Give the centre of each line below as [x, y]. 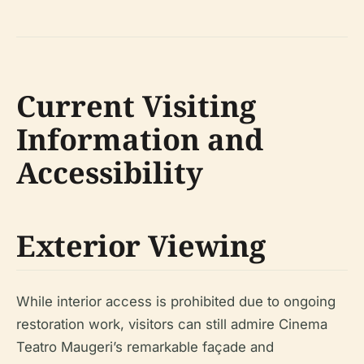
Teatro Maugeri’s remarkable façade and [145, 347]
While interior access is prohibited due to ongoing [176, 302]
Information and [140, 140]
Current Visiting [136, 106]
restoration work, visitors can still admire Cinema [172, 325]
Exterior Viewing [141, 246]
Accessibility [110, 173]
